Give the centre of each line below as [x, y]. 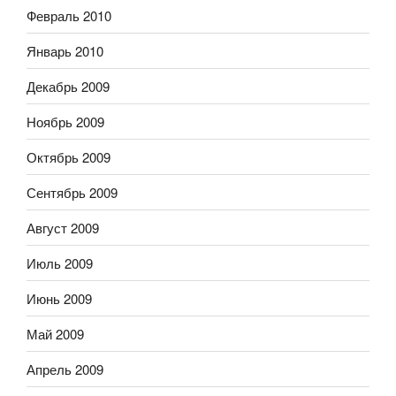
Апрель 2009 [65, 369]
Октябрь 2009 [69, 156]
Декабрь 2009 [68, 86]
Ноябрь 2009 [65, 121]
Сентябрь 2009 [72, 192]
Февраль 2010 [69, 15]
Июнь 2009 [59, 298]
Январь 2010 [65, 50]
